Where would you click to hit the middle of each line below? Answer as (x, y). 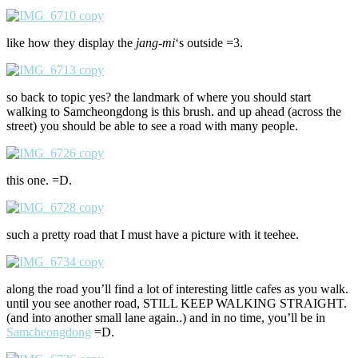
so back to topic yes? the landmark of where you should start (159, 97)
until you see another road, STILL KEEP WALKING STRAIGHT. (177, 304)
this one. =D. (39, 181)
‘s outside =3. (209, 43)
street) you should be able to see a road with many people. (152, 126)
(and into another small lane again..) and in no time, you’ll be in (166, 318)
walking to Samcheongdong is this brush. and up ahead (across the (174, 112)
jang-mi (155, 43)
